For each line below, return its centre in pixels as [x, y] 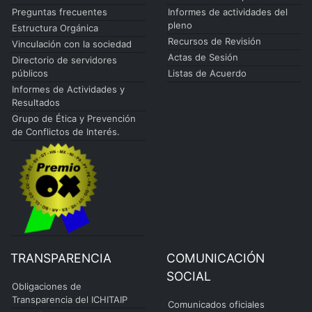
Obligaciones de [47, 287]
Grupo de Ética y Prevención [74, 119]
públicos [30, 73]
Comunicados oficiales [216, 305]
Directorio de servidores [64, 60]
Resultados [36, 103]
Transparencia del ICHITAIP [70, 300]
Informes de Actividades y [68, 89]
